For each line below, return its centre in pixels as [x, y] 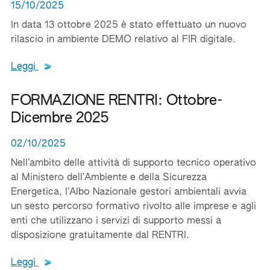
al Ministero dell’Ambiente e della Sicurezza [109, 178]
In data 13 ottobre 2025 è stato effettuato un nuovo [129, 25]
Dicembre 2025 [60, 118]
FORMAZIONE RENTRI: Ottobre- [117, 101]
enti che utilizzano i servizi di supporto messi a [116, 221]
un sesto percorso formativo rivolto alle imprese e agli [133, 207]
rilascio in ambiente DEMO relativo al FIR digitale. [123, 40]
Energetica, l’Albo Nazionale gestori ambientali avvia [129, 192]
